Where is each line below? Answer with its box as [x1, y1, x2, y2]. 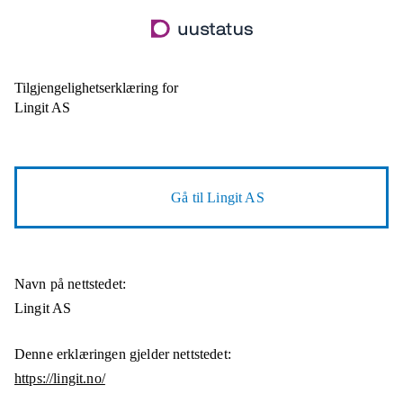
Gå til [171, 190, 208, 206]
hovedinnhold [201, 38, 280, 52]
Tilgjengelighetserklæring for [14, 80, 178, 96]
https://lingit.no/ [14, 371, 105, 387]
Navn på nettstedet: [14, 276, 127, 292]
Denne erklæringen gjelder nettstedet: [14, 346, 231, 363]
